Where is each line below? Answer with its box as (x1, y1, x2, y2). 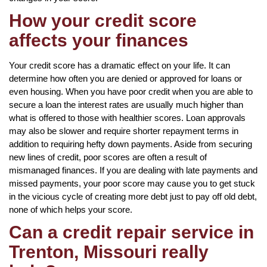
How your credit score (9, 10, 197, 30)
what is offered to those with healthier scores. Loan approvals (9, 112, 246, 123)
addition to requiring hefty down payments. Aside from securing (9, 138, 252, 149)
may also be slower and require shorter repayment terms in (9, 125, 238, 136)
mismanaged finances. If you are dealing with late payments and (9, 164, 257, 175)
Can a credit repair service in (9, 222, 254, 242)
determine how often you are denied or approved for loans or (9, 73, 242, 83)
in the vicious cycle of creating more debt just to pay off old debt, (9, 191, 257, 201)
